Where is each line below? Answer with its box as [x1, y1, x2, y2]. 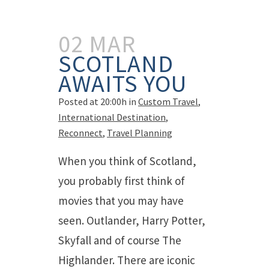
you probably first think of [58, 174, 185, 188]
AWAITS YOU [58, 68, 187, 98]
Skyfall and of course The [58, 233, 181, 247]
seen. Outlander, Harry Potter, [58, 213, 205, 228]
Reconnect [58, 127, 103, 139]
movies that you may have [58, 193, 184, 208]
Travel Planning [107, 127, 172, 139]
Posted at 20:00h [58, 95, 127, 107]
